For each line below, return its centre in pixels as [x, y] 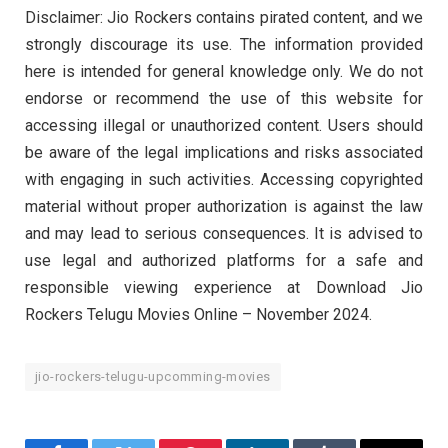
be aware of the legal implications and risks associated [224, 152]
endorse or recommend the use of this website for [224, 98]
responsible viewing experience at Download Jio [224, 287]
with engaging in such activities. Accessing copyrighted [224, 179]
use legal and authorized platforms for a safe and [224, 260]
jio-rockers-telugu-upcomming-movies [153, 376]
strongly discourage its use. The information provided [224, 44]
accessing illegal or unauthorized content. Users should [224, 125]
